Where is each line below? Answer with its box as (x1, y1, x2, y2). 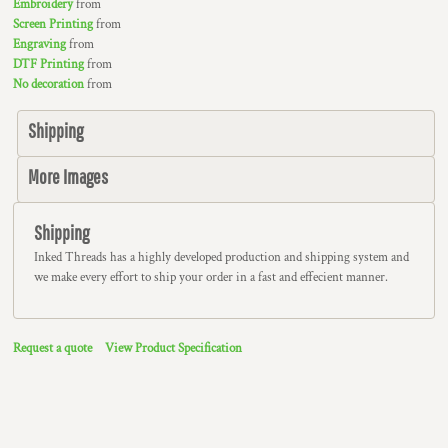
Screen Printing (13, 16, 93, 33)
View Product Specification (105, 340, 242, 357)
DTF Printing (13, 56, 84, 73)
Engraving (13, 36, 66, 53)
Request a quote (13, 340, 92, 357)
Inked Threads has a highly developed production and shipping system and (34, 249, 409, 266)
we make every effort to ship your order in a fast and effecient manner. (34, 269, 388, 286)
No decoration (13, 76, 84, 93)
